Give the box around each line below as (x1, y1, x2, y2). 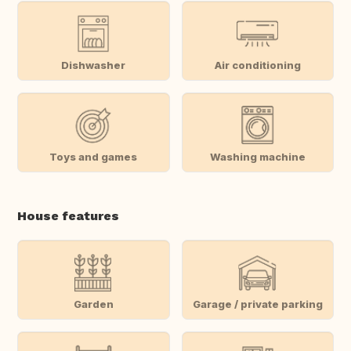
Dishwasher (61, 58, 126, 71)
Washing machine (209, 150, 306, 163)
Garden (73, 297, 114, 310)
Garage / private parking (192, 297, 323, 310)
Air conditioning (214, 58, 301, 71)
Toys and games (49, 150, 138, 163)
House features (17, 208, 119, 224)
